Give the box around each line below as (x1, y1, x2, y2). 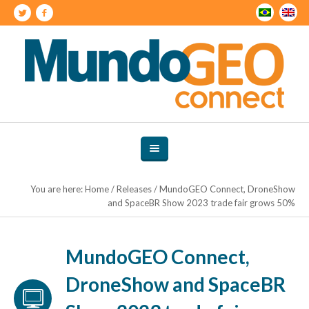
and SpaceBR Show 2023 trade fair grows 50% (108, 197, 295, 208)
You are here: (30, 183, 85, 195)
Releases (117, 183, 152, 195)
